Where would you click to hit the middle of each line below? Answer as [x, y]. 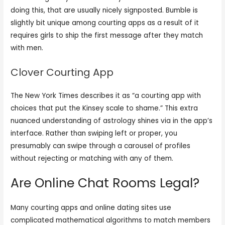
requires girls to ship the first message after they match [107, 35]
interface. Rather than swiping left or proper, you [94, 133]
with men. [27, 48]
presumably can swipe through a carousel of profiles [101, 146]
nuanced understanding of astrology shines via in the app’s [112, 121]
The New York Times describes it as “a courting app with [106, 95]
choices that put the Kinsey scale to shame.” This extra [104, 108]
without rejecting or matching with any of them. [92, 158]
